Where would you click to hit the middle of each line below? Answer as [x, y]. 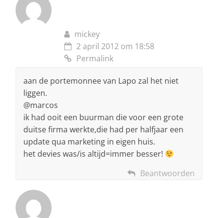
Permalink [95, 59]
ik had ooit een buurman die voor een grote [103, 118]
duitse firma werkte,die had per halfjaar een [103, 130]
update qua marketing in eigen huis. [89, 142]
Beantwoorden [167, 173]
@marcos [41, 105]
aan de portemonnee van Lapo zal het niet [101, 81]
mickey [87, 34]
